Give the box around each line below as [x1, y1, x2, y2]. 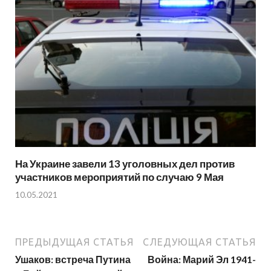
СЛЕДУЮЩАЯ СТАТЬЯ [143, 236, 256, 247]
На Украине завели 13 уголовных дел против [15, 157, 235, 171]
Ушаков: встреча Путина [15, 253, 131, 265]
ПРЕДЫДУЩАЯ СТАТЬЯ [15, 236, 134, 247]
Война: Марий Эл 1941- [148, 253, 256, 265]
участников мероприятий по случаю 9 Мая [15, 171, 224, 184]
